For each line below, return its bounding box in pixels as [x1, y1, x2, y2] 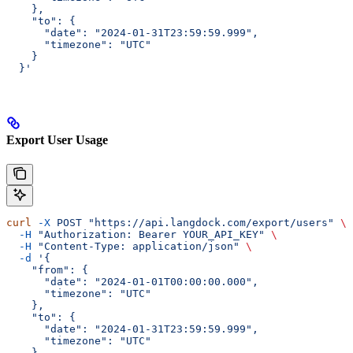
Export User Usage [6, 132, 108, 147]
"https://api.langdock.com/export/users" [82, 216, 334, 229]
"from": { [6, 263, 88, 276]
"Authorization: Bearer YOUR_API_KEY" [32, 228, 265, 240]
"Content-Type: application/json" [32, 240, 240, 252]
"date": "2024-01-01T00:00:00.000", [6, 275, 258, 288]
